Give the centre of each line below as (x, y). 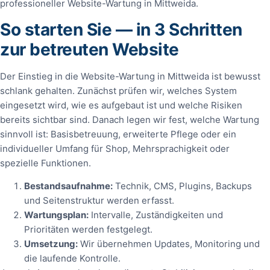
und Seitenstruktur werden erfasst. (99, 201)
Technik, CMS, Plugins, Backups (182, 186)
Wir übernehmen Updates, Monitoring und (169, 244)
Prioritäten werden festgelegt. (88, 230)
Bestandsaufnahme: (68, 186)
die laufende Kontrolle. (72, 259)
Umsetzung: (51, 244)
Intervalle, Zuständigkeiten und (156, 215)
